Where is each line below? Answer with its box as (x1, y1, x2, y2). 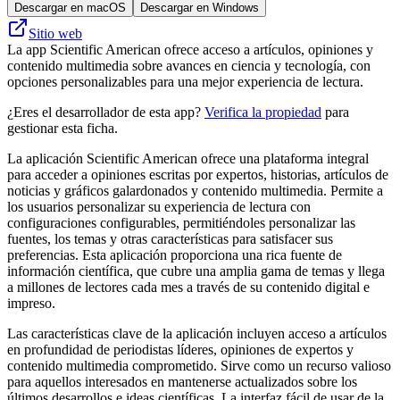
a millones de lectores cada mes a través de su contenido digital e (7, 279, 370, 295)
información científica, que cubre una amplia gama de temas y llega (7, 262, 385, 279)
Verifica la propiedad (204, 104, 321, 120)
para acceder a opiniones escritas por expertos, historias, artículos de (7, 166, 388, 182)
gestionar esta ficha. (7, 120, 118, 136)
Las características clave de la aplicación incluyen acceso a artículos (7, 325, 387, 341)
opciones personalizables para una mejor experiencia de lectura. (7, 73, 363, 89)
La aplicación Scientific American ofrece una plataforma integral (7, 150, 369, 166)
